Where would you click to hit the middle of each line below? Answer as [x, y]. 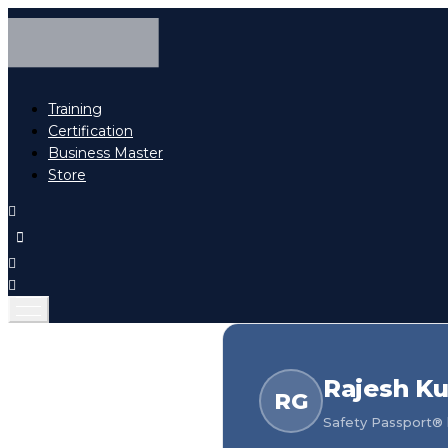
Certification [90, 131]
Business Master [105, 153]
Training [75, 109]
